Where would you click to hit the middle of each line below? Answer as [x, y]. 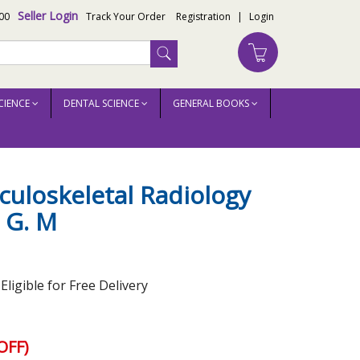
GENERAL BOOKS [212, 103]
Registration [203, 16]
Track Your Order [126, 16]
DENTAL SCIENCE [102, 103]
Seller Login [48, 16]
